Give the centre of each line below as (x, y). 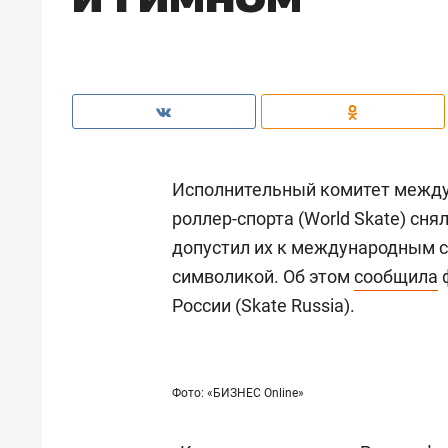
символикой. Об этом (263, 276)
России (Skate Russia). (263, 305)
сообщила (396, 276)
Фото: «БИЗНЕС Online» (238, 392)
